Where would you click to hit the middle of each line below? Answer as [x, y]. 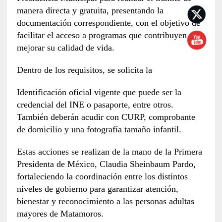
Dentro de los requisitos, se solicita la [84, 70]
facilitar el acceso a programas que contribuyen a [105, 35]
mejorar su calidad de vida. [65, 47]
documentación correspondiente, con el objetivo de [108, 23]
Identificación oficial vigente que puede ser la [99, 92]
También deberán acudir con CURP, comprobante [106, 117]
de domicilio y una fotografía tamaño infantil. [99, 129]
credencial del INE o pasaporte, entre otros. [95, 104]
